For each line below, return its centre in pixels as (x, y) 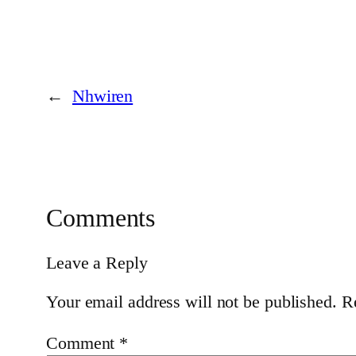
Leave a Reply (97, 262)
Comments (101, 218)
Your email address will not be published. (192, 301)
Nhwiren (103, 96)
